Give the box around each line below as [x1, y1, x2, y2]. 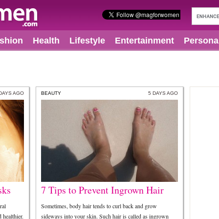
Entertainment [115, 36, 174, 45]
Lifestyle [69, 36, 105, 45]
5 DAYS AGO [148, 90, 178, 96]
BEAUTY [41, 90, 61, 96]
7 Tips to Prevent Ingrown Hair [41, 183, 164, 197]
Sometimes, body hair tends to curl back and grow [41, 202, 157, 210]
